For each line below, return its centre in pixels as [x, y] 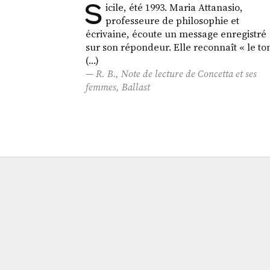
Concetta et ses [228, 74]
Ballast [136, 87]
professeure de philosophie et [172, 21]
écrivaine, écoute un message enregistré [176, 34]
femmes [101, 87]
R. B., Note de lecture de [147, 74]
